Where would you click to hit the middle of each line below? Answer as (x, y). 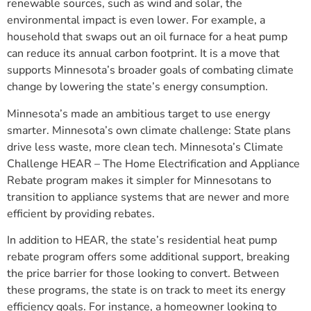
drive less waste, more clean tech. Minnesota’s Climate (145, 147)
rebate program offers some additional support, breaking (148, 257)
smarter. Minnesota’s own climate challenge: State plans (149, 130)
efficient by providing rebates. (81, 213)
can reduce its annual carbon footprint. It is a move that (143, 54)
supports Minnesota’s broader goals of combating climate (150, 70)
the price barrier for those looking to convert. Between (143, 274)
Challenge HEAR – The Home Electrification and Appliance (153, 163)
